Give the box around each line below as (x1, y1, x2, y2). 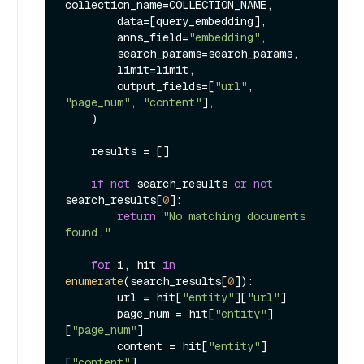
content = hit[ (117, 338, 208, 353)
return (117, 208, 156, 223)
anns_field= (117, 29, 188, 45)
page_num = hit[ (117, 305, 214, 321)
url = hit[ (117, 289, 182, 305)
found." (65, 224, 110, 240)
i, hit (110, 257, 162, 272)
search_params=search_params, (65, 45, 117, 61)
